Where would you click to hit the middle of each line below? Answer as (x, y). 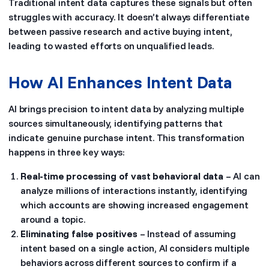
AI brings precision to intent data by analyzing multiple (127, 109)
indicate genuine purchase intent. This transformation (126, 138)
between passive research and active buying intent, (120, 31)
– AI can (241, 176)
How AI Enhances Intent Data (120, 82)
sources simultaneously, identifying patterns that (116, 123)
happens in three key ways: (67, 152)
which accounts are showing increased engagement (134, 205)
